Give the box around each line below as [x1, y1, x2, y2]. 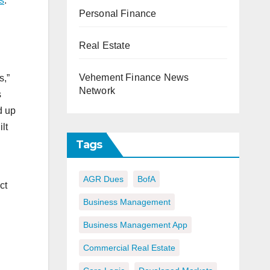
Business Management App [83, 220, 187, 230]
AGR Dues [83, 174, 124, 184]
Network [78, 86, 115, 96]
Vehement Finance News [78, 72, 189, 83]
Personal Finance [78, 8, 157, 19]
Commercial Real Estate [83, 243, 175, 253]
